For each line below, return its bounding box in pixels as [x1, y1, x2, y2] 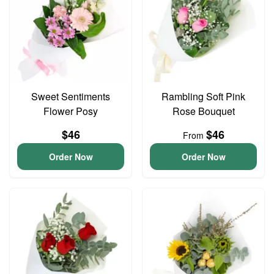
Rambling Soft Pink [161, 89, 245, 103]
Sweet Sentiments [31, 89, 110, 103]
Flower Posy [43, 104, 98, 118]
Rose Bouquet [172, 104, 235, 118]
